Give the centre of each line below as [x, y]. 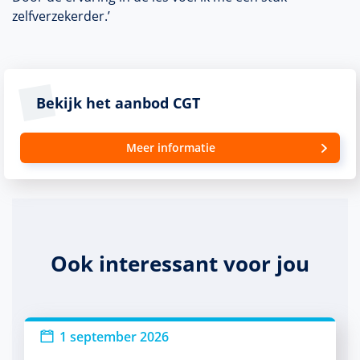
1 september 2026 [114, 337]
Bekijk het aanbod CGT [118, 103]
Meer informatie [170, 147]
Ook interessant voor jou [180, 264]
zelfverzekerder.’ [61, 16]
